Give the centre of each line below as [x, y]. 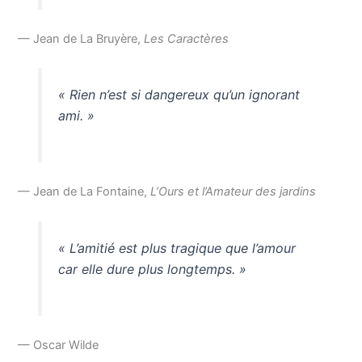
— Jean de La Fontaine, [84, 192]
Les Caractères [187, 38]
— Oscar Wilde [59, 345]
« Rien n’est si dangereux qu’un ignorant [179, 94]
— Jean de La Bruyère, [81, 38]
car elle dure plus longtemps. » [152, 269]
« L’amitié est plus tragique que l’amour [177, 248]
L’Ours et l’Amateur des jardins [234, 192]
